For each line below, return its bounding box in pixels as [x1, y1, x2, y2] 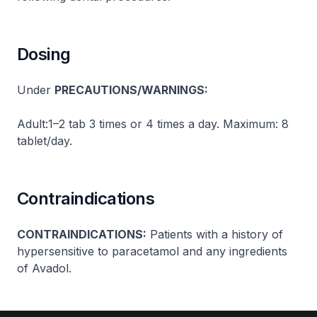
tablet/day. [17, 134, 72, 148]
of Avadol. [17, 261, 71, 275]
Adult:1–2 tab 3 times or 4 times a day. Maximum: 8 [17, 117, 289, 131]
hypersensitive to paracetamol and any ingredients [17, 244, 287, 258]
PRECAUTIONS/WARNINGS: [54, 83, 208, 97]
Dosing [17, 44, 71, 64]
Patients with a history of [146, 227, 283, 241]
